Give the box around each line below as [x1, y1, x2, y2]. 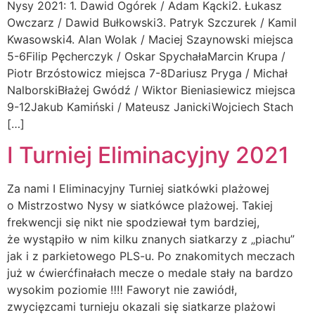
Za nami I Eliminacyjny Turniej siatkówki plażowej [7, 181, 269, 196]
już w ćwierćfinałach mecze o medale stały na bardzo [7, 266, 293, 281]
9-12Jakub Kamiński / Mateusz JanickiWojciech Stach [7, 99, 293, 114]
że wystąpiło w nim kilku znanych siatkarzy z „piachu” [7, 232, 295, 247]
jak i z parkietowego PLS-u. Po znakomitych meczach [7, 249, 295, 264]
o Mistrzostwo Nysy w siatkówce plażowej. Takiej [7, 198, 273, 213]
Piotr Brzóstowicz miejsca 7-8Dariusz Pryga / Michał [7, 65, 288, 80]
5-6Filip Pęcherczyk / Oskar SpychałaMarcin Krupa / [7, 49, 285, 63]
